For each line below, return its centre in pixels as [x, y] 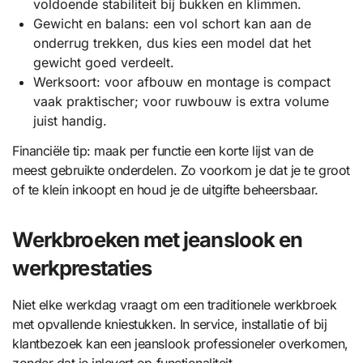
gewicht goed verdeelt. [103, 62]
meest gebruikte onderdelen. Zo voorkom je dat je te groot [181, 170]
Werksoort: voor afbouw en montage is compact [181, 81]
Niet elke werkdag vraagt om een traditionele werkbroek [175, 304]
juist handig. [70, 120]
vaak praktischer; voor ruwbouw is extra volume [181, 101]
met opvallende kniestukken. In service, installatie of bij [170, 324]
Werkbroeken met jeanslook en [158, 239]
